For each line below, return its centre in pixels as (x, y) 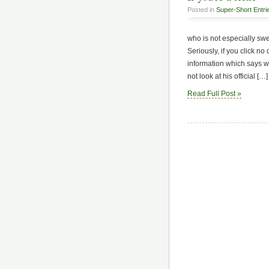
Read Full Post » (214, 94)
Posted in (202, 10)
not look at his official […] (228, 76)
